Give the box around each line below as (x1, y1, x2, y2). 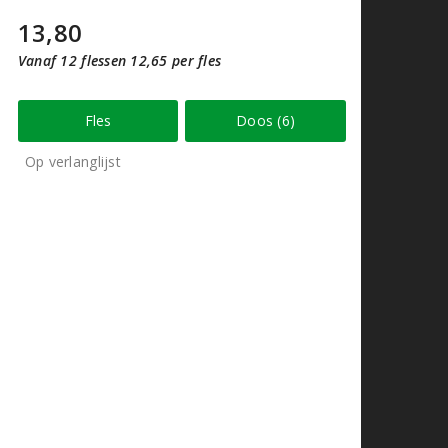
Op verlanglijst (24, 151, 121, 171)
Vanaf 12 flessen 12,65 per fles (17, 50, 222, 70)
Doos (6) (236, 110, 296, 130)
